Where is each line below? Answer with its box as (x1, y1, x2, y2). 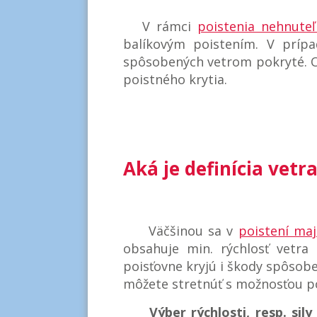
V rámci (122, 18, 197, 35)
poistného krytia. (122, 71, 231, 88)
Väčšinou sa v (122, 221, 238, 239)
